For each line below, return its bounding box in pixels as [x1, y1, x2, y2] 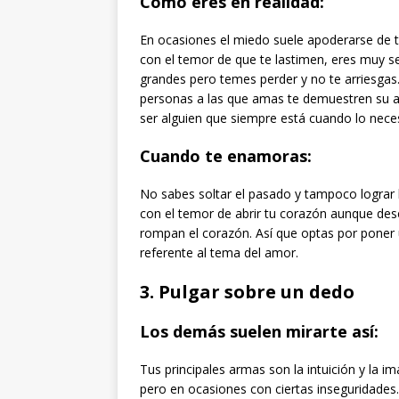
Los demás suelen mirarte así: [140, 320, 379, 342]
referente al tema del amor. [140, 243, 298, 261]
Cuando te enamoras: [140, 144, 312, 167]
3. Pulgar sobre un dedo [140, 279, 354, 304]
